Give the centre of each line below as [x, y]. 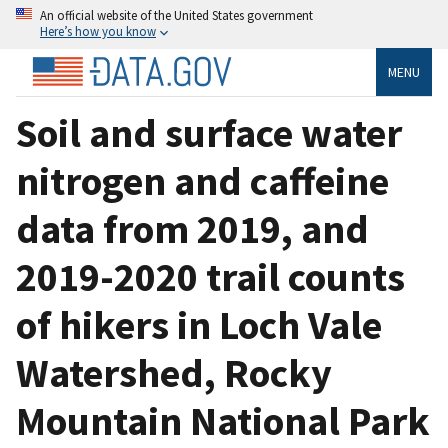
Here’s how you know [98, 31]
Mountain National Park [223, 420]
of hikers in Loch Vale [199, 324]
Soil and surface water [209, 132]
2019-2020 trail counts [210, 276]
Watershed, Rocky [174, 372]
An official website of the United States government [176, 15]
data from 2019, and [192, 228]
